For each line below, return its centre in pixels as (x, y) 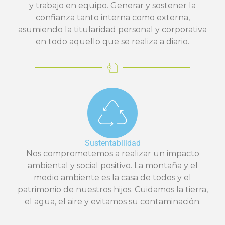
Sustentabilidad (113, 143)
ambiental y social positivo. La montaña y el (113, 165)
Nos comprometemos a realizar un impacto (113, 153)
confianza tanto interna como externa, (113, 17)
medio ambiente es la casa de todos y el (113, 177)
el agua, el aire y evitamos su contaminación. (113, 201)
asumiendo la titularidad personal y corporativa (113, 29)
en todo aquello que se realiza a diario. (113, 41)
